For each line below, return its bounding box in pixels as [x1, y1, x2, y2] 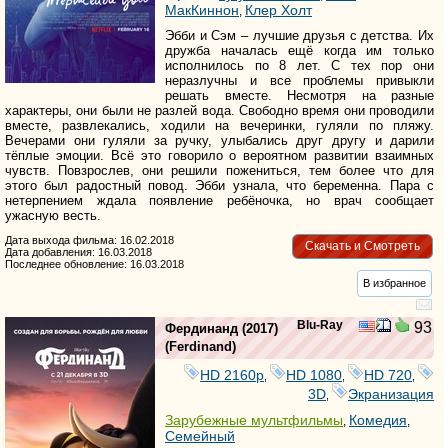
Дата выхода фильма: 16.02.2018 [5, 233, 174, 246]
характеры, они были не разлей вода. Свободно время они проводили [5, 102, 435, 118]
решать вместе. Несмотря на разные [165, 87, 435, 103]
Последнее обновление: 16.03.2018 [5, 257, 184, 270]
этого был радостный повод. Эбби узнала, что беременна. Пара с [5, 177, 435, 193]
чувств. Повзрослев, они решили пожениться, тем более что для [5, 162, 435, 178]
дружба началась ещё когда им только [165, 42, 435, 58]
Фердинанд [165, 320, 238, 336]
